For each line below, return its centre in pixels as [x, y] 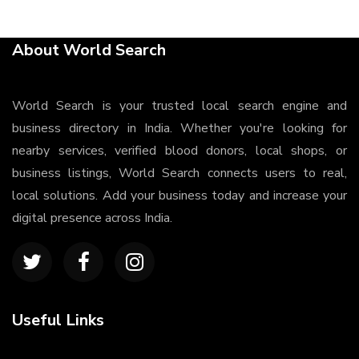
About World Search [89, 50]
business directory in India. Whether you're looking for [179, 128]
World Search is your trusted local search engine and [179, 106]
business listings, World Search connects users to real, [179, 173]
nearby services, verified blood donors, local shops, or [179, 151]
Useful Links [58, 320]
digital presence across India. [92, 218]
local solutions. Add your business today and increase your [179, 196]
